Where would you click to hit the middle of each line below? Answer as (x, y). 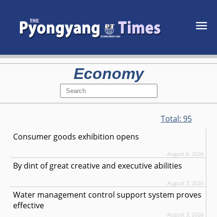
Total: (172, 119)
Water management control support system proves (108, 195)
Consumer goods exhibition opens (76, 137)
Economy (108, 74)
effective (29, 206)
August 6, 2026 (185, 154)
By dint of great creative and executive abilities (98, 166)
